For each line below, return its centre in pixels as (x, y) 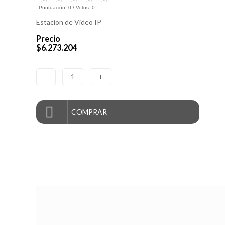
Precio (48, 39)
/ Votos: (82, 8)
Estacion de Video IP (69, 22)
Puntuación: (53, 8)
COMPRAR (89, 111)
